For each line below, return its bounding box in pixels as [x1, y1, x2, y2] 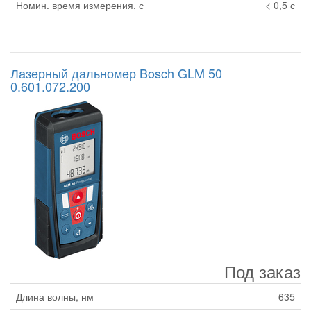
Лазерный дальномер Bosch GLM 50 [10, 64, 222, 83]
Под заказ [224, 259, 301, 284]
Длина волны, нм [16, 289, 94, 304]
